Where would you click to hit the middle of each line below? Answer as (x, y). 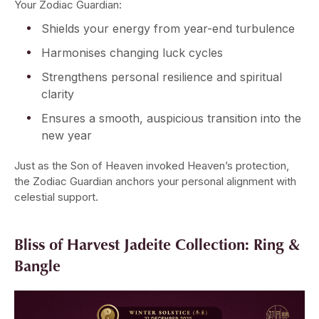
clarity (58, 94)
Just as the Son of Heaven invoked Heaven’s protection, (152, 166)
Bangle (37, 266)
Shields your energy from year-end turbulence (168, 29)
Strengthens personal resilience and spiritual (162, 77)
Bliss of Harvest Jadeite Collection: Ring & (157, 244)
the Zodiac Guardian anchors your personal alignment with (155, 182)
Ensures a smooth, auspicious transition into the (171, 119)
